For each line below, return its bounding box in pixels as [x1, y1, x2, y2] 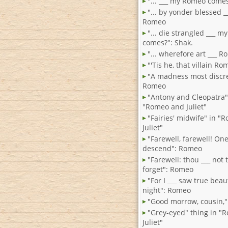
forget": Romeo [142, 164, 193, 175]
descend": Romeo [142, 144, 202, 154]
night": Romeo [142, 185, 191, 195]
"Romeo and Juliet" [142, 102, 207, 112]
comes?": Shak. [142, 38, 193, 48]
